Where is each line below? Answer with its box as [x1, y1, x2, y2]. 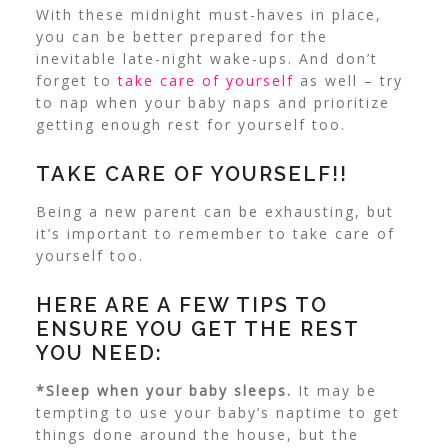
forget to [35, 71, 118, 91]
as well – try [293, 71, 403, 91]
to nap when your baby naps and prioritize [35, 93, 390, 113]
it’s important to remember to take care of [35, 224, 395, 244]
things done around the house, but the [35, 425, 359, 445]
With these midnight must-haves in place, [35, 5, 382, 25]
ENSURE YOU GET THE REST [35, 317, 359, 342]
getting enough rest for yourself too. [35, 115, 346, 135]
